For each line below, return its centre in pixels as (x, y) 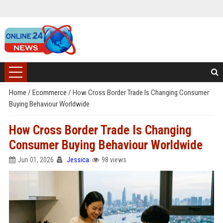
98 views (114, 160)
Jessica (78, 160)
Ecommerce (50, 93)
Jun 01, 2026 (36, 160)
